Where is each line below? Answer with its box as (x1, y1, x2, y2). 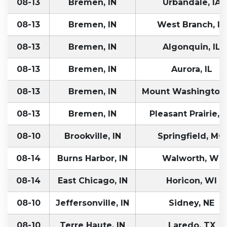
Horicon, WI (166, 175, 217, 185)
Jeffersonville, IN (56, 198, 129, 208)
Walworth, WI (162, 153, 221, 163)
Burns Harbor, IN (57, 153, 128, 163)
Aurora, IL (171, 64, 212, 74)
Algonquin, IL (163, 42, 220, 52)
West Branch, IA (157, 19, 226, 29)
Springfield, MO (158, 131, 225, 141)
